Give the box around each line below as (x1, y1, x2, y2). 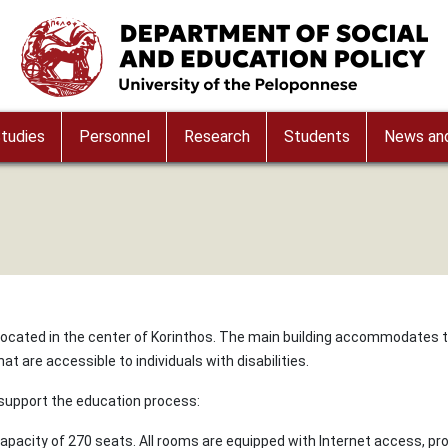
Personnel (78, 127, 150, 146)
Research (183, 127, 250, 146)
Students (283, 127, 350, 146)
